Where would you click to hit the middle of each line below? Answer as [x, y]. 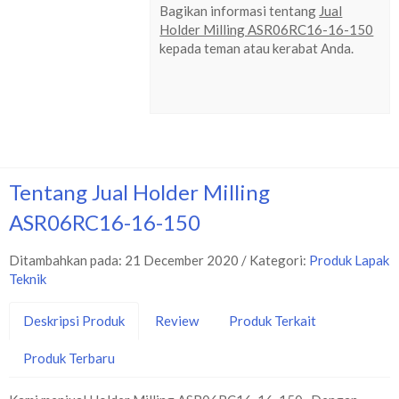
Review [177, 321]
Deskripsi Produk [74, 321]
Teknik [28, 279]
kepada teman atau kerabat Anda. [257, 48]
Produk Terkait [273, 321]
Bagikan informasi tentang [240, 11]
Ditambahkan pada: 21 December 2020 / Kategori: [159, 260]
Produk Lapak [349, 260]
